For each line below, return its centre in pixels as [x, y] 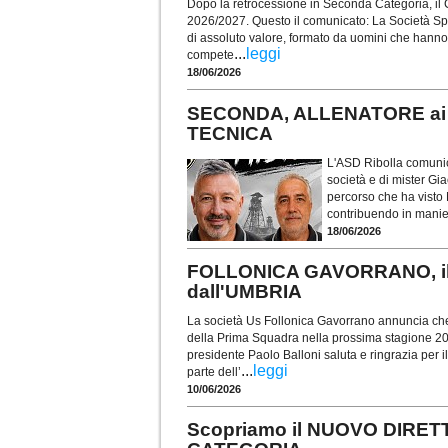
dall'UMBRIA [244, 292]
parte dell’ [214, 371]
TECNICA [230, 134]
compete [210, 55]
